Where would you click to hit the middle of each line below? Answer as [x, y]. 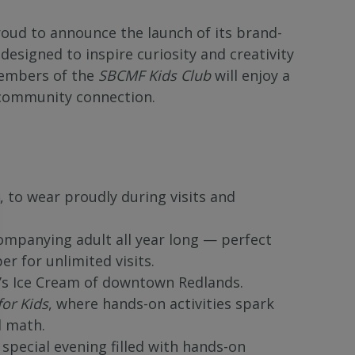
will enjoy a [250, 75]
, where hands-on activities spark [161, 303]
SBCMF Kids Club [155, 75]
